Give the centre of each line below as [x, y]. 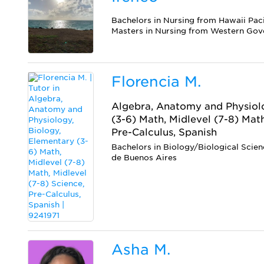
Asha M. [141, 249]
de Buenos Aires [144, 157]
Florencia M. [156, 81]
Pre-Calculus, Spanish [164, 132]
